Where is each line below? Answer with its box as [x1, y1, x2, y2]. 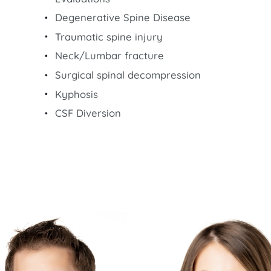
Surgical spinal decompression [55, 68, 201, 82]
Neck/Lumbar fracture [55, 49, 164, 62]
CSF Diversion [55, 106, 121, 120]
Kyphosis [55, 87, 98, 100]
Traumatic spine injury [55, 30, 163, 43]
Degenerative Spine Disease [55, 11, 191, 24]
